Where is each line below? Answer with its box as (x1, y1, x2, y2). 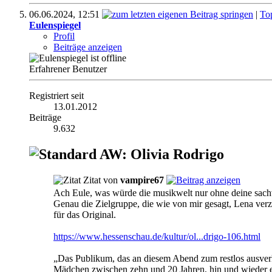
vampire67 (120, 174, 164, 185)
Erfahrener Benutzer (29, 64, 107, 75)
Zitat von (81, 174, 120, 185)
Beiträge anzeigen (53, 42, 122, 53)
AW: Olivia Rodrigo (97, 146, 224, 163)
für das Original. (53, 209, 116, 220)
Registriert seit (29, 90, 84, 101)
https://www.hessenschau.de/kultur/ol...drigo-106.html (53, 231, 260, 242)
